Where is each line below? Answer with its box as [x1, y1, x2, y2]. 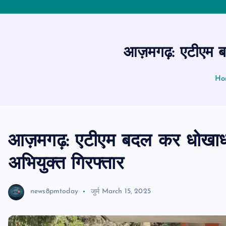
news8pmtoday [30, 188, 78, 196]
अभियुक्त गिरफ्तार [8, 155, 124, 174]
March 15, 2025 [101, 188, 151, 196]
